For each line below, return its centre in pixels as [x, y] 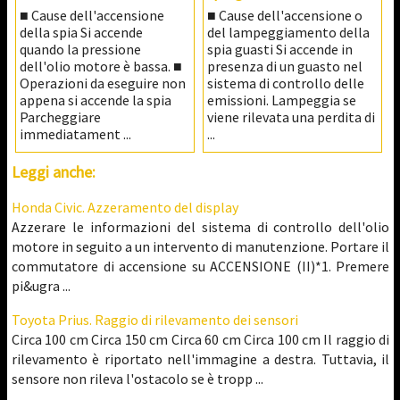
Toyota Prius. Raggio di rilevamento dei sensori [155, 319]
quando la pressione [81, 50]
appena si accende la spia [96, 100]
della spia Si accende [82, 33]
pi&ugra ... [41, 285]
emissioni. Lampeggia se [281, 100]
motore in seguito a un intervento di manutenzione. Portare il [201, 246]
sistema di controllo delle [285, 83]
